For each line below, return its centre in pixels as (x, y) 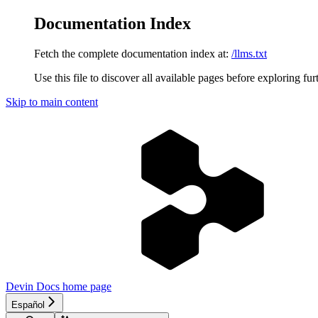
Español (28, 305)
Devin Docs (33, 286)
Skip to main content (52, 102)
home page (86, 286)
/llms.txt (249, 53)
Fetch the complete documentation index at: (131, 53)
